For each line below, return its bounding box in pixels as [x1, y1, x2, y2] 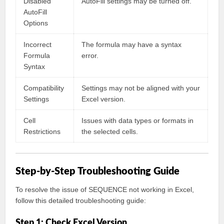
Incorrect [23, 40, 52, 48]
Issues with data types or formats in [81, 116, 194, 124]
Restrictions [23, 127, 61, 135]
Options [23, 19, 48, 27]
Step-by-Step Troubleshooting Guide [15, 166, 180, 176]
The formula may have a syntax [81, 40, 182, 48]
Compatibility [23, 84, 64, 92]
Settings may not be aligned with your [81, 84, 200, 92]
